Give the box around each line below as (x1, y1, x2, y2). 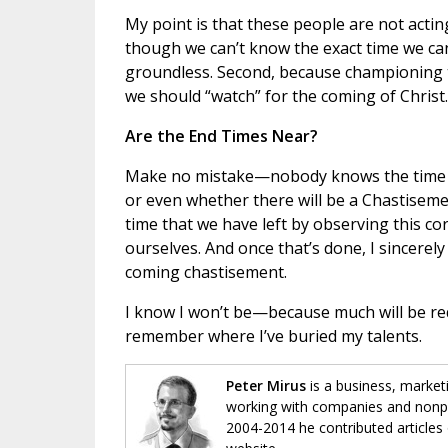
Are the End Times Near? (124, 125, 318, 148)
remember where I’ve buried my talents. (124, 325, 422, 348)
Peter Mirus (225, 376, 306, 396)
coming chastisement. (124, 261, 287, 284)
